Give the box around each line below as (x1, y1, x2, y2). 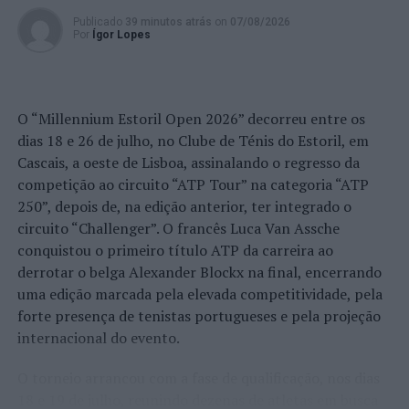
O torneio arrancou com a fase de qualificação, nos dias (16, 368, 380, 388)
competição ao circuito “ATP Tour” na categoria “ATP (16, 174, 369, 194)
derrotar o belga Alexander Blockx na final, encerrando (16, 262, 382, 282)
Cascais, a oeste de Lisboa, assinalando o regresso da (16, 152, 360, 173)
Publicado (72, 16, 122, 28)
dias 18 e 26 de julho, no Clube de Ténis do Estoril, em (16, 131, 369, 151)
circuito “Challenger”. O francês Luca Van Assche (16, 218, 340, 238)
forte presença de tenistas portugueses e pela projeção (16, 306, 381, 326)
